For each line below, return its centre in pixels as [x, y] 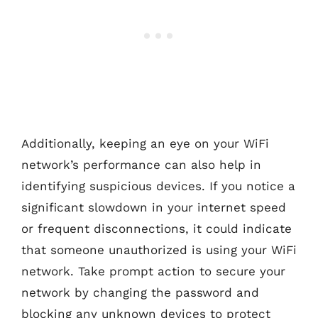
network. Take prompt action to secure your [153, 271]
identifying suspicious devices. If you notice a [158, 186]
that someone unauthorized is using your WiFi [159, 250]
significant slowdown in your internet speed [154, 207]
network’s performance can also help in [141, 165]
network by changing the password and [140, 292]
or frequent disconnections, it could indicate [157, 229]
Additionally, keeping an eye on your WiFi [145, 143]
